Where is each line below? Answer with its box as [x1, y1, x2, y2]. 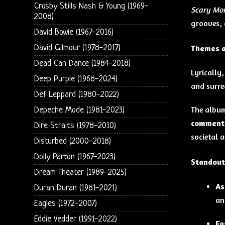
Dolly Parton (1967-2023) [34, 152, 116, 162]
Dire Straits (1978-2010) [34, 121, 116, 131]
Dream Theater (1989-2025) [34, 167, 127, 177]
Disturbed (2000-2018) [34, 136, 111, 146]
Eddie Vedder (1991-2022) [34, 214, 117, 224]
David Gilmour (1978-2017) [34, 43, 121, 53]
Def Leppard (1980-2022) [34, 89, 119, 99]
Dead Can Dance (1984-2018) [34, 58, 131, 68]
